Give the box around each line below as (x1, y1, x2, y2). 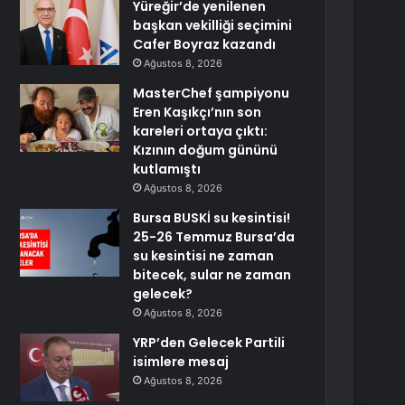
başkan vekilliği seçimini (133, 16, 293, 34)
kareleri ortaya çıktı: (133, 122, 268, 140)
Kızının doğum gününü (133, 141, 278, 159)
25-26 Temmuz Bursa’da (133, 228, 296, 246)
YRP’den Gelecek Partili (133, 334, 286, 352)
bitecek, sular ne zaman (133, 266, 292, 284)
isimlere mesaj (133, 353, 230, 371)
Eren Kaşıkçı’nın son (133, 103, 262, 121)
